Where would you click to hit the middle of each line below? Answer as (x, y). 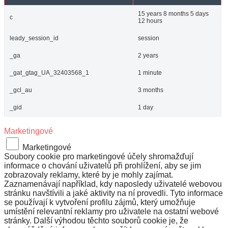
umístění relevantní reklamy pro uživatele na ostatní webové (111, 211)
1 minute (150, 73)
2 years (148, 55)
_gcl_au (21, 90)
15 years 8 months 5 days (173, 13)
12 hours (150, 21)
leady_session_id (34, 38)
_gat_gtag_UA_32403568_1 (49, 73)
